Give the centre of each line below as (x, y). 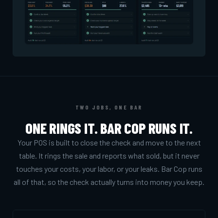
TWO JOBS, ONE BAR (109, 107)
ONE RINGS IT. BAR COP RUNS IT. (109, 128)
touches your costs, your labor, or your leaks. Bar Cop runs (109, 169)
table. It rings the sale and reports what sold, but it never (109, 156)
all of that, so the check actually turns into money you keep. (109, 182)
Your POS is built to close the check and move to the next (109, 143)
